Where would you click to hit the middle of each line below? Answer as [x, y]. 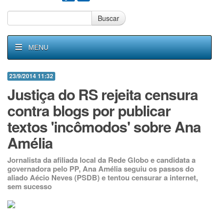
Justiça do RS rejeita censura [103, 94]
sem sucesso [30, 186]
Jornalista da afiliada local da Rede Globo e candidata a [101, 160]
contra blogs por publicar [89, 110]
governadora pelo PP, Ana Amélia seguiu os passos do [101, 169]
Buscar [109, 18]
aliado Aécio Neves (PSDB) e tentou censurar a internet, [103, 177]
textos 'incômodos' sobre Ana [104, 126]
